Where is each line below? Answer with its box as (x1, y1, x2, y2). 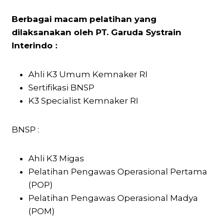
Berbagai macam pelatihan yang (12, 14, 156, 24)
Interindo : (12, 40, 57, 50)
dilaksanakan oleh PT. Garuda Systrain (12, 27, 181, 37)
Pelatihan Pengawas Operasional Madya (28, 193, 198, 203)
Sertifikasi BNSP (28, 82, 94, 92)
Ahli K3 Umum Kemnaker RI (28, 69, 148, 79)
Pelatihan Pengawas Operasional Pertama (28, 166, 207, 176)
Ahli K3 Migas (28, 153, 84, 163)
